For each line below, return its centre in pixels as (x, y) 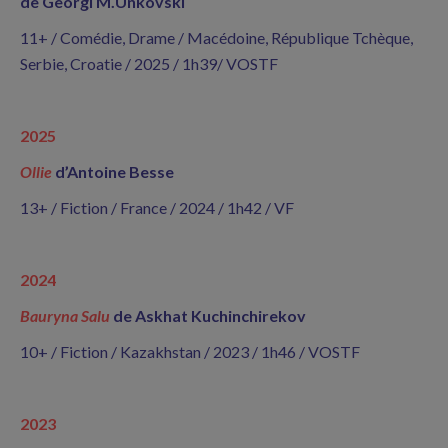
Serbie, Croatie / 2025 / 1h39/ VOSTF (149, 63)
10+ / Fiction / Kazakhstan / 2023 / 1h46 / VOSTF (190, 351)
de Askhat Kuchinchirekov (209, 315)
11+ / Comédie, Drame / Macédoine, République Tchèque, (216, 37)
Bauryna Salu (66, 315)
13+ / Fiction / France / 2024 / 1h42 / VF (157, 207)
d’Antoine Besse (114, 171)
